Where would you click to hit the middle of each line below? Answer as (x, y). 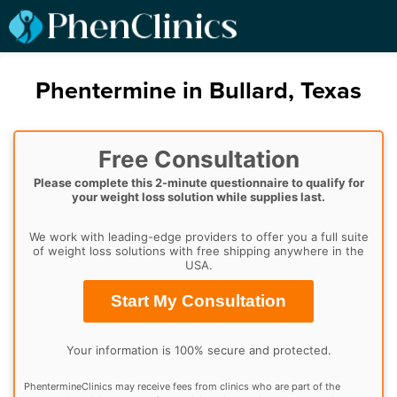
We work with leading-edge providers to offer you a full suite (198, 237)
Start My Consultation (198, 301)
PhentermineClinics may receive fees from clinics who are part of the (182, 386)
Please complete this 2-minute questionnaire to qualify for (198, 183)
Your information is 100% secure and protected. (198, 350)
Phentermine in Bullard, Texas (198, 91)
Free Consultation (198, 160)
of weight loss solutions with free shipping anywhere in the (198, 251)
